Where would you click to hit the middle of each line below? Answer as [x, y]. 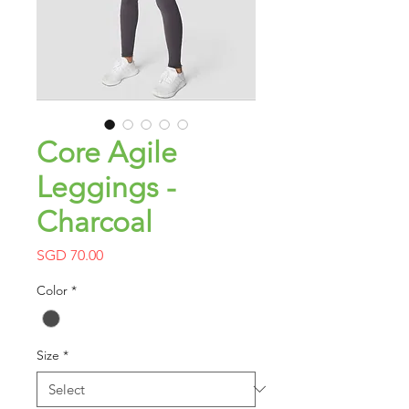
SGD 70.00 [70, 256]
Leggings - [106, 188]
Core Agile [107, 153]
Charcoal [94, 222]
